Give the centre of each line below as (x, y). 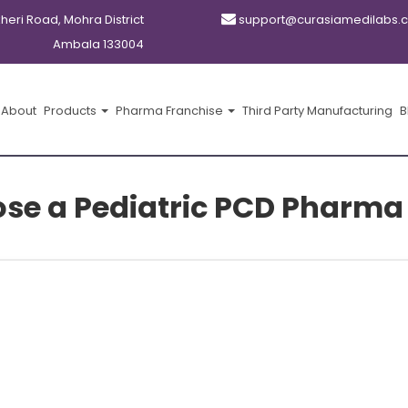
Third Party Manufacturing (317, 111)
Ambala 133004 (98, 44)
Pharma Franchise (171, 111)
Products (71, 111)
